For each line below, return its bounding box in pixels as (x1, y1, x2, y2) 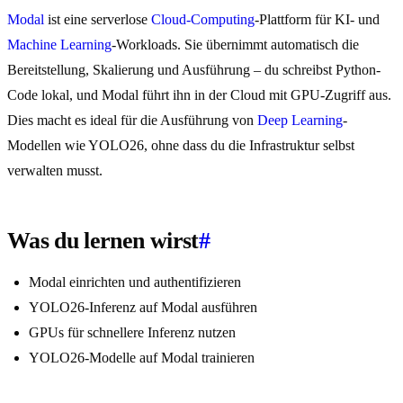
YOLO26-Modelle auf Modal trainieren (29, 350, 255, 366)
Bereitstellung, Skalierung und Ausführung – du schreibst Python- (7, 62, 381, 78)
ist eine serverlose (44, 12, 151, 28)
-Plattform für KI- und (255, 12, 380, 28)
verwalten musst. (7, 163, 103, 179)
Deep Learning (257, 112, 343, 129)
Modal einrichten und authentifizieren (29, 274, 241, 291)
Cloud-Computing (151, 12, 255, 28)
